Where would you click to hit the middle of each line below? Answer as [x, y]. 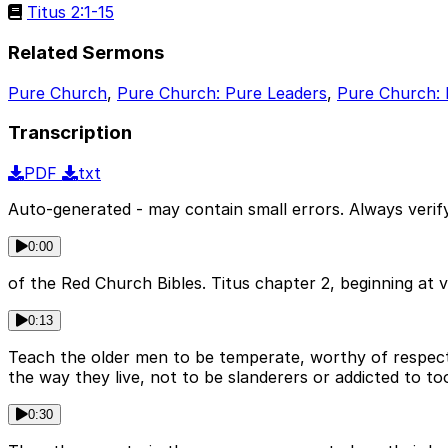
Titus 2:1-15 [70, 12]
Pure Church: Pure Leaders [222, 92]
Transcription [70, 133]
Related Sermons [86, 52]
